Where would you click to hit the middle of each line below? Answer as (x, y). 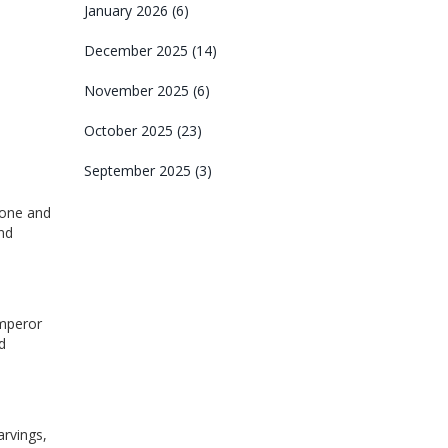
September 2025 (139, 170)
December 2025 (137, 50)
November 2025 (138, 90)
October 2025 (130, 130)
